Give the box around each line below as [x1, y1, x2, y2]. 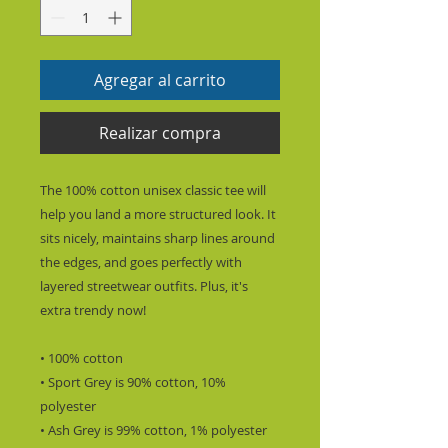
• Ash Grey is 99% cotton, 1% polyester [40, 421, 267, 439]
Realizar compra [99, 122, 221, 144]
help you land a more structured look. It [40, 205, 276, 223]
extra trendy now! [40, 301, 149, 319]
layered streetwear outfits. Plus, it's [40, 277, 248, 295]
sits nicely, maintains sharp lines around [40, 229, 275, 247]
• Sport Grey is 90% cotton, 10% [40, 373, 226, 391]
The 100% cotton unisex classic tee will [40, 181, 266, 199]
